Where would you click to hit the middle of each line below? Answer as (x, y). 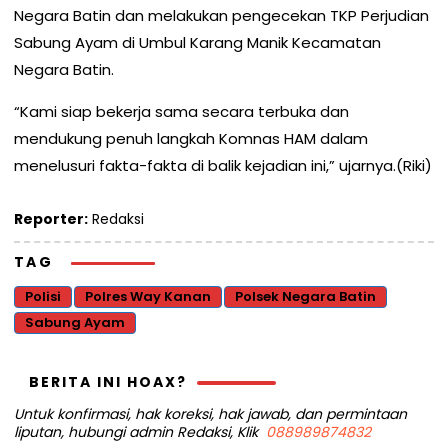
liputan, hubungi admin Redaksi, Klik (140, 432)
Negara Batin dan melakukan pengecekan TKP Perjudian (221, 16)
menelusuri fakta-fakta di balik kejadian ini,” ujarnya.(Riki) (223, 166)
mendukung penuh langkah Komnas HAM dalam (191, 139)
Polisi (43, 297)
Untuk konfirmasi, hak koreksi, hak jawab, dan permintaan (210, 414)
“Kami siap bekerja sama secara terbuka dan (181, 112)
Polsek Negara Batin (305, 297)
